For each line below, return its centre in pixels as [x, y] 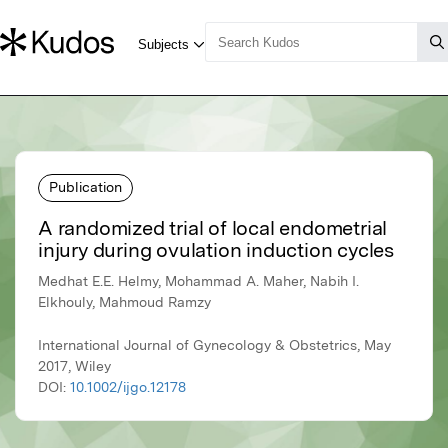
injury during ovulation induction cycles [216, 250]
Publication [85, 186]
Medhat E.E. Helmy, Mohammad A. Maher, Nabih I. [198, 281]
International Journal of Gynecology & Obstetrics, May [214, 345]
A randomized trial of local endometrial [213, 228]
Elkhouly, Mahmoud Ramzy [124, 302]
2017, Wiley [74, 366]
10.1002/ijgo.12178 [128, 387]
